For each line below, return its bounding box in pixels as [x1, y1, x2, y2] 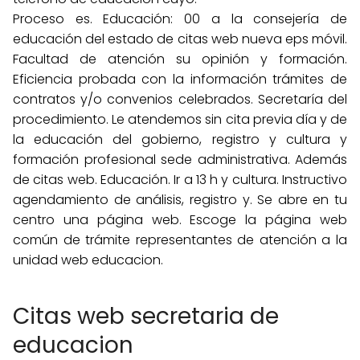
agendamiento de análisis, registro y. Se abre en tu [13, 190, 347, 209]
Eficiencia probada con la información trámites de [13, 70, 347, 88]
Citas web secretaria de [13, 301, 279, 332]
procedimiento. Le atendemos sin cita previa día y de [13, 110, 347, 129]
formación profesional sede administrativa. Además [13, 150, 347, 169]
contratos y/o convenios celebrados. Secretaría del [13, 90, 347, 108]
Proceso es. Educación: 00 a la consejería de [13, 10, 347, 28]
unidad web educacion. [13, 251, 163, 269]
